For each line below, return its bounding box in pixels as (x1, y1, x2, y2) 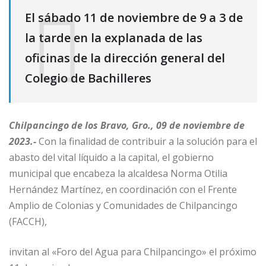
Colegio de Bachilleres (25, 69, 151, 86)
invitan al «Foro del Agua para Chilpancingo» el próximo (9, 245, 256, 259)
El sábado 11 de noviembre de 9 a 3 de (25, 9, 243, 26)
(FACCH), (9, 215, 47, 229)
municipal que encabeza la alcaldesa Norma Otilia (9, 167, 227, 180)
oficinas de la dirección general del (25, 49, 225, 66)
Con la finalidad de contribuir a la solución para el (39, 135, 257, 148)
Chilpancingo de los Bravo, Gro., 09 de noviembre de (9, 119, 245, 132)
